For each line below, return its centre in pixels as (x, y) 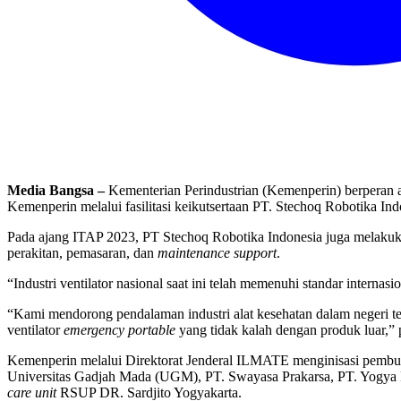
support (255, 253)
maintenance (194, 253)
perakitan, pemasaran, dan (82, 253)
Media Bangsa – (58, 191)
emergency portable (119, 330)
